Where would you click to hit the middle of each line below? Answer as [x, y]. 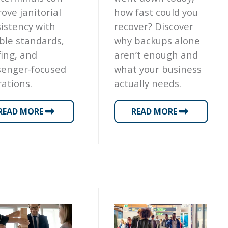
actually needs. [148, 83]
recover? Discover [154, 26]
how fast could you [156, 12]
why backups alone [157, 40]
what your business [158, 69]
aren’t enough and [156, 54]
